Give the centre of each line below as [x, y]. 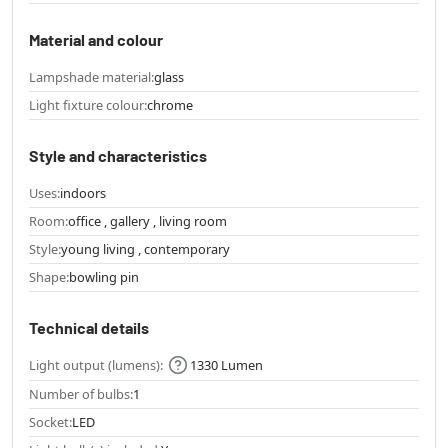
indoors [83, 192]
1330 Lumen [226, 364]
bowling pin [104, 276]
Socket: [50, 422]
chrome [170, 104]
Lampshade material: [91, 76]
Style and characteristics [118, 155]
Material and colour [96, 39]
